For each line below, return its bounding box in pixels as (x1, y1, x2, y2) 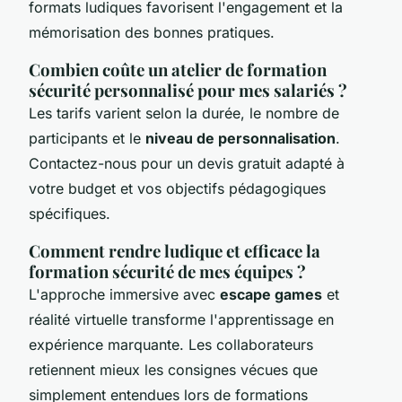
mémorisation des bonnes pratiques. (29, 22, 275, 41)
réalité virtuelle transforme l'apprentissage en (29, 310, 334, 328)
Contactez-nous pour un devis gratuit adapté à (29, 153, 345, 172)
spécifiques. (29, 204, 110, 223)
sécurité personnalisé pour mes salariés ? (29, 78, 347, 101)
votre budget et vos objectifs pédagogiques (29, 179, 326, 197)
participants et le (29, 128, 145, 147)
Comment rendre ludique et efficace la (29, 239, 320, 262)
